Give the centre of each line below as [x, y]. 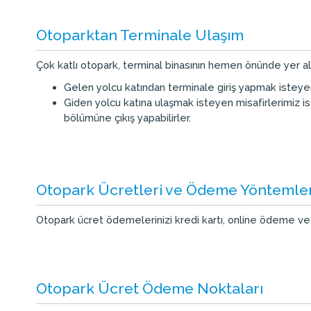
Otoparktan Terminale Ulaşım [140, 35]
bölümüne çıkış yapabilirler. [127, 118]
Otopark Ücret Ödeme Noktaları [150, 288]
